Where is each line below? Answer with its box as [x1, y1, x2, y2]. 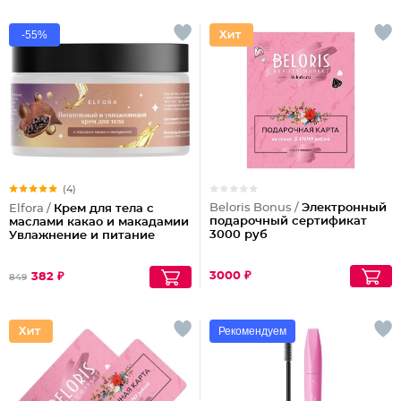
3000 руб [209, 229, 268, 241]
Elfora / [9, 203, 54, 215]
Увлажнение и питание [9, 230, 155, 242]
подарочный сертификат [209, 216, 367, 227]
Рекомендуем [218, 325, 286, 337]
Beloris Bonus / [209, 202, 302, 214]
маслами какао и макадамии [9, 217, 189, 228]
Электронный [302, 202, 387, 214]
